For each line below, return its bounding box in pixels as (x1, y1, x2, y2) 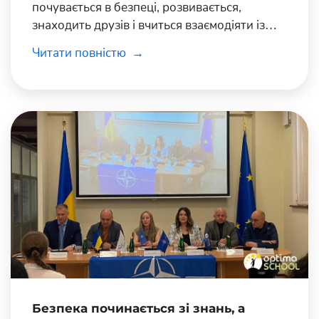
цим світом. (32, 34, 98, 51)
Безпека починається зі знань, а (32, 300, 245, 315)
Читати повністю (32, 44, 129, 61)
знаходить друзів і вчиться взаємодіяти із (32, 16, 265, 33)
